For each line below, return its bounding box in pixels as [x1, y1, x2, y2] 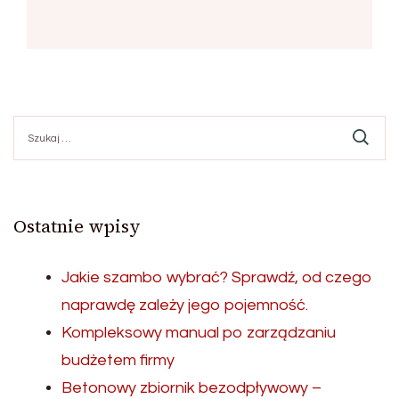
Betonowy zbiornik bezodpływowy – [61, 379, 322, 397]
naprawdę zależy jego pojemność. [61, 297, 308, 314]
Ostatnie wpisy [13, 214, 141, 240]
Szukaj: [12, 117, 55, 131]
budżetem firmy [61, 352, 175, 370]
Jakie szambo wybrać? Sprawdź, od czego [61, 269, 372, 287]
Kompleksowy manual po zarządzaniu [61, 324, 336, 342]
